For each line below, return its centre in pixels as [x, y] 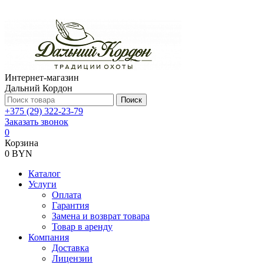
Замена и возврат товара [101, 216]
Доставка [70, 248]
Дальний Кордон [39, 88]
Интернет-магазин [42, 77]
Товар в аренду [82, 227]
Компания [49, 237]
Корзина [22, 143]
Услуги [42, 184]
